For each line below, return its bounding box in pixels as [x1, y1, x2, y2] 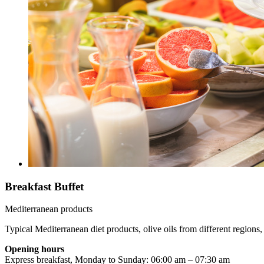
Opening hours [5, 244, 64, 255]
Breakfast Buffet [5, 180, 84, 193]
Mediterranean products [5, 204, 93, 214]
